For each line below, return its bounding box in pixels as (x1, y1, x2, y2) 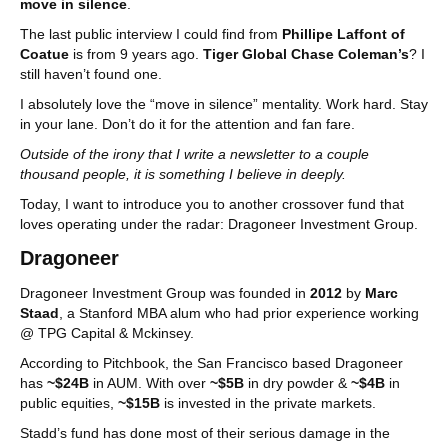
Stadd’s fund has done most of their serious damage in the (20, 425, 390, 441)
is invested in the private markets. (160, 395, 380, 411)
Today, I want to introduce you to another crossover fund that (20, 196, 404, 212)
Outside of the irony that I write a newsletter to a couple (20, 146, 369, 162)
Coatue (20, 46, 69, 62)
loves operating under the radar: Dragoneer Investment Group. (20, 216, 422, 232)
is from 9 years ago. (69, 46, 203, 62)
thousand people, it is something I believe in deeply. (20, 166, 350, 182)
